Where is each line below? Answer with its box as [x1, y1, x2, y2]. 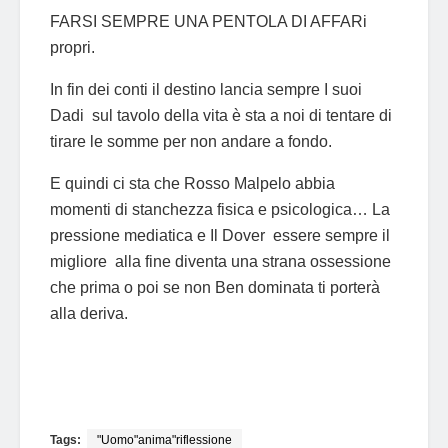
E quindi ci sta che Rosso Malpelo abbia [50, 174, 335, 192]
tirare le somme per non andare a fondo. [50, 132, 332, 150]
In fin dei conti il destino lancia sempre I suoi [50, 80, 362, 98]
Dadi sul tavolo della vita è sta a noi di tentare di [50, 106, 392, 124]
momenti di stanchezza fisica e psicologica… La [50, 200, 390, 218]
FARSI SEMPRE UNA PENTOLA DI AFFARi [50, 12, 367, 30]
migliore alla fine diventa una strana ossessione [50, 252, 391, 270]
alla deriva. [50, 304, 128, 322]
